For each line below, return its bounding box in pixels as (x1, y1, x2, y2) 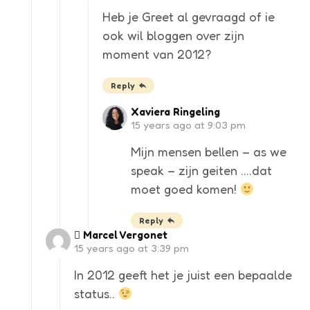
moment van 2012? (102, 46, 211, 62)
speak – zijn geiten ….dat (131, 162, 272, 178)
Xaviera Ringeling (131, 104, 220, 118)
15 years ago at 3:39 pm (74, 241, 189, 255)
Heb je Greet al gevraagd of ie (102, 9, 275, 25)
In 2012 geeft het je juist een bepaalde (74, 266, 292, 282)
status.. (74, 285, 118, 301)
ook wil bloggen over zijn (102, 28, 244, 44)
